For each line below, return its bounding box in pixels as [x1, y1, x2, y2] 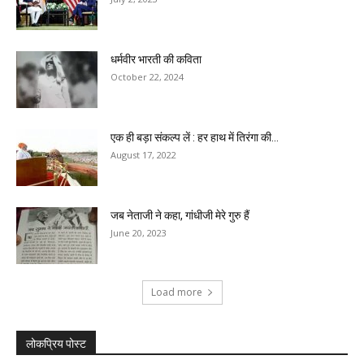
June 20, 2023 [110, 227, 167, 240]
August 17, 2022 [110, 149, 176, 162]
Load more [150, 285, 202, 300]
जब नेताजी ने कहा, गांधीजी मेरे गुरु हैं [110, 209, 249, 223]
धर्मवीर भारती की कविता [110, 53, 201, 67]
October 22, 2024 [110, 71, 184, 84]
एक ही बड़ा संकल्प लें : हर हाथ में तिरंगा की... [110, 131, 279, 145]
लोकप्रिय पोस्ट [26, 337, 86, 351]
